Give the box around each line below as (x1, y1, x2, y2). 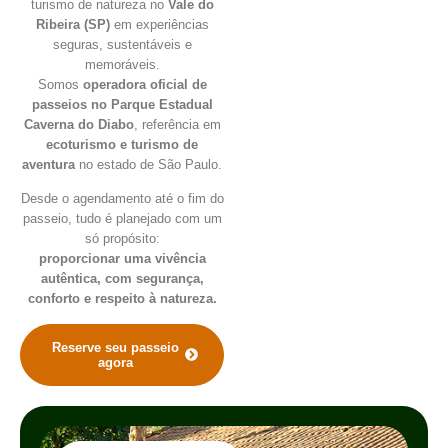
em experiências (109, 17, 209, 32)
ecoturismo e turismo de (46, 137, 198, 152)
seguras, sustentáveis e (52, 37, 192, 52)
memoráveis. (84, 57, 160, 72)
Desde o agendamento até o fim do (20, 191, 224, 207)
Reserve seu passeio (52, 339, 180, 355)
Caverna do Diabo (23, 117, 134, 132)
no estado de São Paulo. (75, 157, 222, 172)
